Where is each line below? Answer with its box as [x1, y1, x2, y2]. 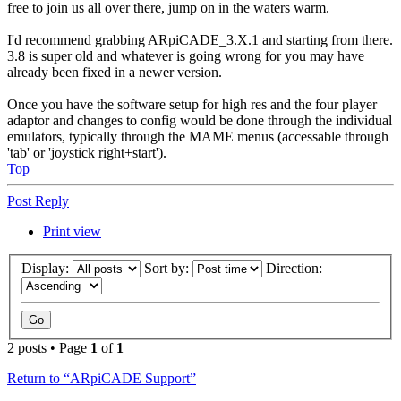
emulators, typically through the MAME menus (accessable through [7, 128, 388, 144]
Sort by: [144, 260, 192, 277]
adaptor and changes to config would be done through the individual [7, 112, 392, 128]
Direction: [266, 260, 326, 277]
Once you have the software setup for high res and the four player [7, 96, 377, 112]
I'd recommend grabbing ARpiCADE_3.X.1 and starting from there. [7, 31, 393, 47]
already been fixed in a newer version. [7, 64, 222, 80]
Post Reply [7, 192, 69, 209]
